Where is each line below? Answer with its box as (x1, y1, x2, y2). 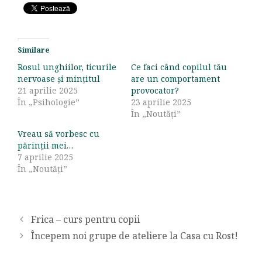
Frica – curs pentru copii (30, 213, 140, 226)
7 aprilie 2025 (18, 151, 73, 163)
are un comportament (131, 73, 220, 85)
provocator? (131, 85, 179, 96)
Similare (18, 45, 49, 56)
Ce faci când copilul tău (131, 61, 227, 73)
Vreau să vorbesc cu (18, 128, 99, 140)
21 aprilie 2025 (18, 85, 78, 96)
